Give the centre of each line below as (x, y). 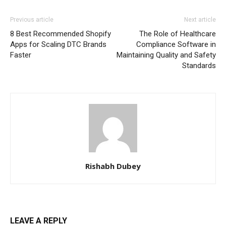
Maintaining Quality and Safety (166, 55)
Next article (200, 20)
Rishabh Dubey (113, 166)
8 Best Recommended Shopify (61, 34)
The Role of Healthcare (178, 34)
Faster (21, 55)
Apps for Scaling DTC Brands (58, 45)
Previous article (32, 20)
